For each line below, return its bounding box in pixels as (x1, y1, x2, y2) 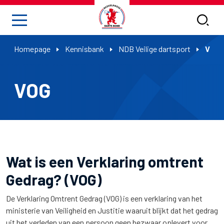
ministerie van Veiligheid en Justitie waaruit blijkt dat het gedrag (6, 205, 218, 215)
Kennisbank (65, 44, 104, 53)
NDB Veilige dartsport (118, 44, 190, 53)
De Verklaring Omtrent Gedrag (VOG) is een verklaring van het (6, 193, 202, 203)
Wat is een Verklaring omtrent (6, 152, 203, 170)
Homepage (14, 44, 50, 53)
